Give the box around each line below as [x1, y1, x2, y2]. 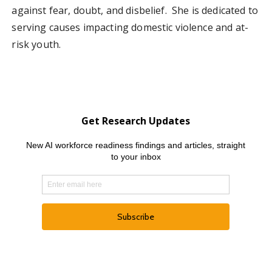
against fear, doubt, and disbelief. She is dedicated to [12, 4, 258, 18]
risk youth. [12, 38, 66, 52]
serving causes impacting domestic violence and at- [12, 21, 248, 35]
